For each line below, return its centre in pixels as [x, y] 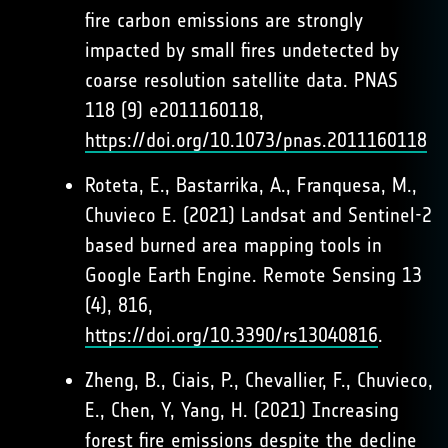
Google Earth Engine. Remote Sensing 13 [253, 275]
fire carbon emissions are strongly [224, 20]
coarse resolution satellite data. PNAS [241, 80]
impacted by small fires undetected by [242, 50]
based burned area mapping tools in [233, 245]
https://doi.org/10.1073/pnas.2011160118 [256, 140]
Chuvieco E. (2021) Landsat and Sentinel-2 [258, 215]
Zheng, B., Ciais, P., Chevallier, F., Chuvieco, [259, 380]
